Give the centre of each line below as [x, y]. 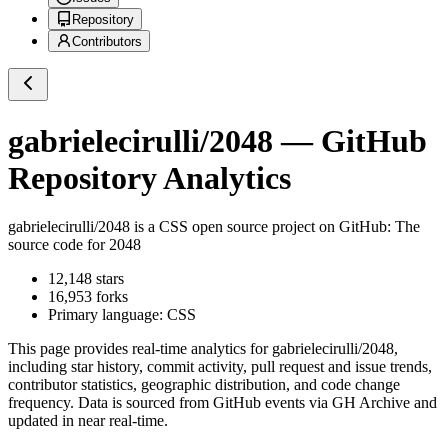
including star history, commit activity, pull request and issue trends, [220, 367]
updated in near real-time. [88, 421]
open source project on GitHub [287, 227]
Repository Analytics [149, 177]
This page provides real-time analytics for [140, 349]
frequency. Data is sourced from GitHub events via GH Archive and [222, 403]
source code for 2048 [74, 245]
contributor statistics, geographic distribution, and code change [204, 385]
